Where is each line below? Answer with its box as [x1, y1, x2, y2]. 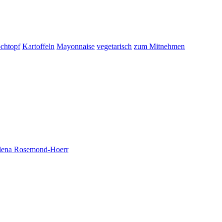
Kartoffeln [22, 42, 55, 51]
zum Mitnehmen [134, 42, 185, 51]
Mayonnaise [56, 42, 95, 51]
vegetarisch [97, 42, 132, 51]
